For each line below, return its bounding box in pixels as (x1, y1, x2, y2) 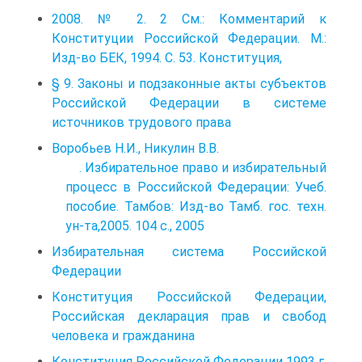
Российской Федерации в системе (52, 95, 326, 111)
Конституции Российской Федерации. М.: (52, 30, 326, 46)
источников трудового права (52, 114, 231, 130)
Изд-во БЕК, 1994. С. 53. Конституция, (52, 49, 282, 65)
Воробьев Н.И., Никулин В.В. (52, 140, 219, 156)
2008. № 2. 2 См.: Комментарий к (52, 11, 326, 27)
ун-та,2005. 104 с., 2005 (65, 217, 204, 234)
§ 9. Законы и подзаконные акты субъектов (52, 75, 326, 91)
